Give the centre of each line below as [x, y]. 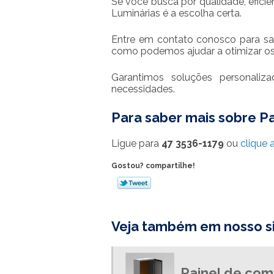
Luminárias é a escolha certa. [176, 13]
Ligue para [136, 143]
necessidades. [143, 89]
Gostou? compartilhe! [153, 166]
